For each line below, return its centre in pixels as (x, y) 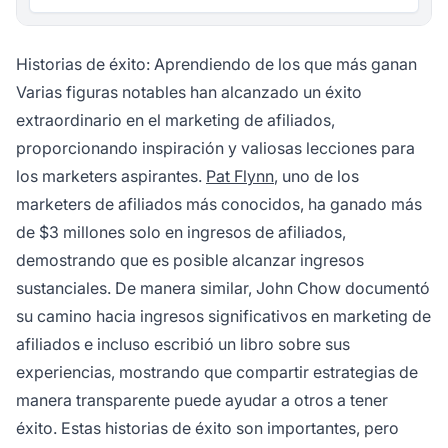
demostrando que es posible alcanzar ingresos (190, 260)
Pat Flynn (240, 176)
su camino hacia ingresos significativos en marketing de (223, 316)
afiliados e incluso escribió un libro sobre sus (183, 344)
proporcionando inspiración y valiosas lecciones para (215, 148)
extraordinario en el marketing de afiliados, (175, 120)
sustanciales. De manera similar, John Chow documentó (223, 288)
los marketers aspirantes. (111, 176)
